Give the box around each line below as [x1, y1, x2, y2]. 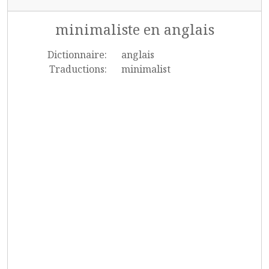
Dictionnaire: [47, 48, 107, 61]
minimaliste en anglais [55, 20, 214, 39]
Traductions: [49, 62, 107, 76]
